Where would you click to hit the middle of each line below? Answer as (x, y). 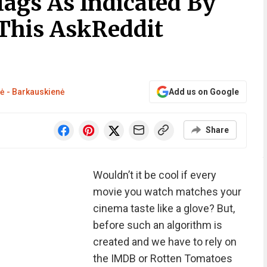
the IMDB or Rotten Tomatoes (162, 258)
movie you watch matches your (167, 192)
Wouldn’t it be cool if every (154, 175)
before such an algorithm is (157, 225)
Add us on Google (204, 92)
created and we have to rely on (164, 242)
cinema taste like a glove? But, (164, 208)
